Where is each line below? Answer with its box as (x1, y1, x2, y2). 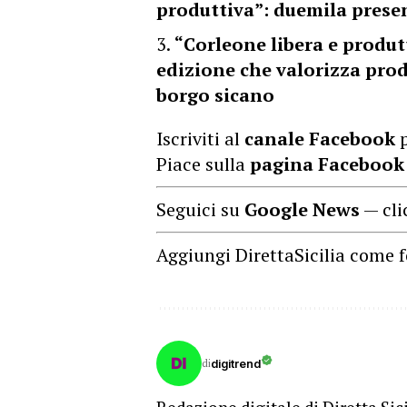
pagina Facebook (250, 152, 404, 176)
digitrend (211, 356, 261, 371)
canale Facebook (244, 126, 395, 151)
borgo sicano (156, 83, 274, 107)
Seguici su (156, 197, 244, 222)
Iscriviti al (156, 126, 244, 151)
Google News (244, 197, 360, 222)
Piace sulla (156, 152, 250, 176)
